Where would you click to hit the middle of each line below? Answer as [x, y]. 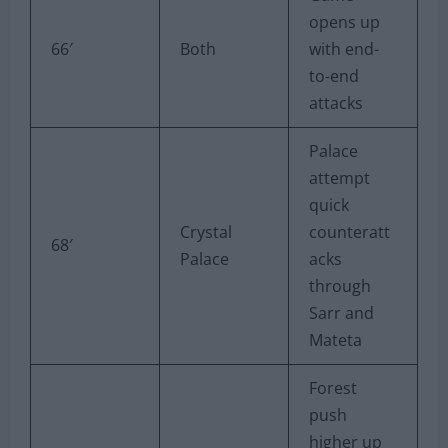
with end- [344, 48]
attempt [339, 177]
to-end [334, 75]
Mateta [335, 339]
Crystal [206, 231]
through [340, 285]
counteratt [349, 231]
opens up [344, 21]
